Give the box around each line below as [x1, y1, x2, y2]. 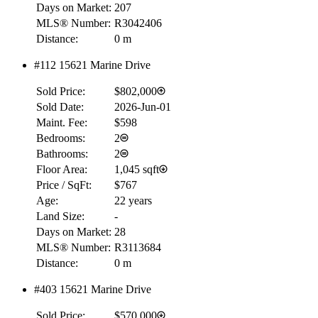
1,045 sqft [114, 163, 159, 175]
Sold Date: [36, 100, 84, 113]
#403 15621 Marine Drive [34, 283, 151, 295]
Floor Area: [36, 163, 87, 175]
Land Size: [36, 209, 84, 222]
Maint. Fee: [36, 116, 87, 128]
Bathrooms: [36, 147, 88, 160]
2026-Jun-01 [114, 100, 171, 113]
